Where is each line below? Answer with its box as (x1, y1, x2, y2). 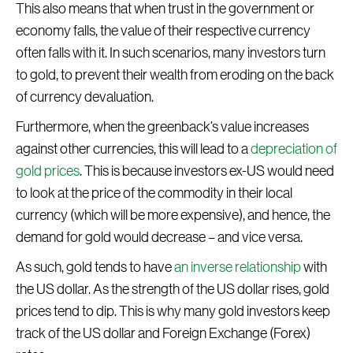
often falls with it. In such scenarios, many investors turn (16, 46, 325, 61)
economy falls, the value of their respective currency (16, 24, 310, 39)
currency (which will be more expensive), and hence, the (16, 208, 330, 223)
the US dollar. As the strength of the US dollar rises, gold (16, 282, 329, 297)
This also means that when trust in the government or (16, 2, 314, 17)
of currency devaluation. (16, 90, 154, 105)
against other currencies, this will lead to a (16, 142, 251, 157)
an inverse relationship (174, 260, 301, 275)
